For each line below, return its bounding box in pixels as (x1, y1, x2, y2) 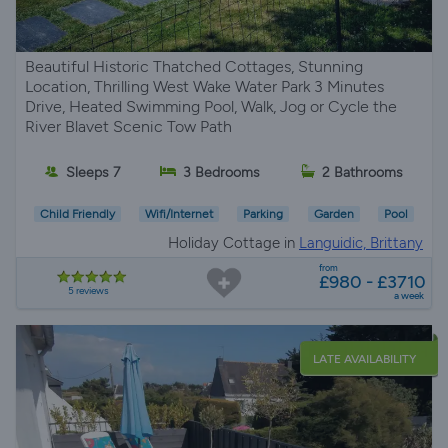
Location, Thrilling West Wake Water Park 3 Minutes (25, 77, 384, 97)
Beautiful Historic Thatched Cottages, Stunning (25, 57, 363, 77)
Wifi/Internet (145, 207, 214, 222)
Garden (313, 207, 354, 222)
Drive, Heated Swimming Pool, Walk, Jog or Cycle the (25, 97, 397, 117)
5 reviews (68, 284, 110, 298)
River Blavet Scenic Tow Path (25, 117, 232, 137)
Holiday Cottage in (168, 234, 299, 253)
